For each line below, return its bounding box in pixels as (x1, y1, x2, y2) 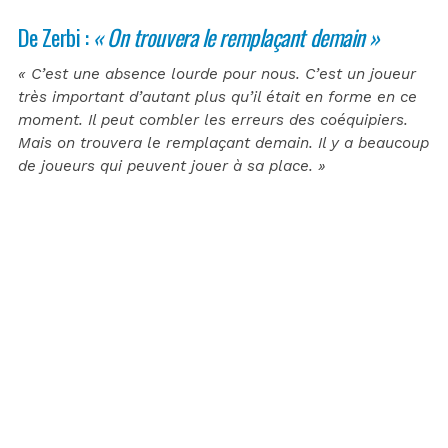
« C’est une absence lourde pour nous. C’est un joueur (18, 64, 416, 83)
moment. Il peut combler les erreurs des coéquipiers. (18, 110, 408, 129)
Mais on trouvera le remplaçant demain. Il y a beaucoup (18, 133, 429, 152)
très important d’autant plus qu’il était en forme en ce (18, 87, 417, 106)
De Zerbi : (18, 19, 94, 53)
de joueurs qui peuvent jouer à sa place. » (18, 156, 326, 175)
